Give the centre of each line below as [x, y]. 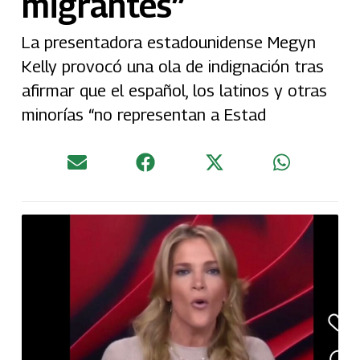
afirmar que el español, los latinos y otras [174, 90]
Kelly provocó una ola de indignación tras [172, 66]
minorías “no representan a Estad [143, 114]
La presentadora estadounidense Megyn [168, 42]
